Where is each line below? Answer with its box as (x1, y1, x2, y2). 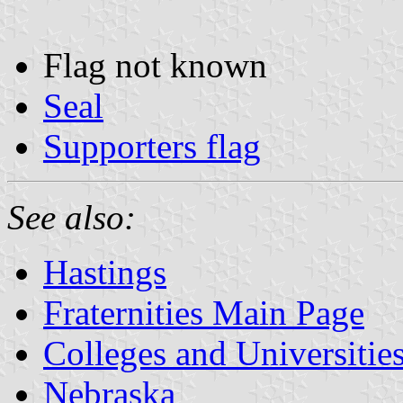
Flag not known (43, 45, 267, 85)
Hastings (43, 252, 166, 291)
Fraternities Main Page (43, 292, 364, 332)
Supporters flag (43, 126, 261, 166)
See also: (7, 197, 136, 237)
